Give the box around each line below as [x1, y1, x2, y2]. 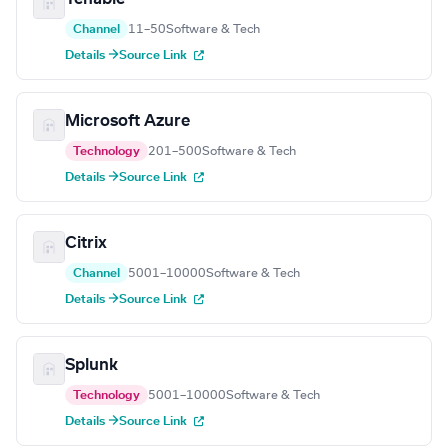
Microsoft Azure [65, 113, 190, 130]
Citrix [65, 235, 107, 252]
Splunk [65, 357, 118, 374]
